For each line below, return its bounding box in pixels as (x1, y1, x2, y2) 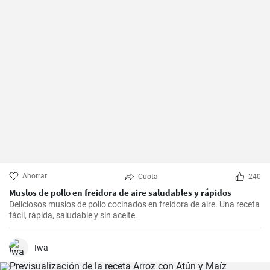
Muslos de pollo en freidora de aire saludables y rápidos (9, 187, 231, 198)
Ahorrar (22, 172, 47, 180)
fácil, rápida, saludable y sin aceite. (9, 210, 137, 220)
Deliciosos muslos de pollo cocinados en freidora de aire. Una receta (9, 199, 260, 209)
